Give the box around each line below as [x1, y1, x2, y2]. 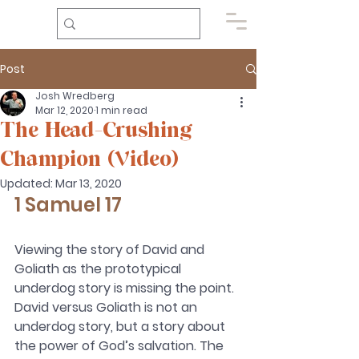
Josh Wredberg [35, 89, 115, 103]
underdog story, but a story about [14, 317, 228, 336]
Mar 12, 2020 [35, 103, 94, 117]
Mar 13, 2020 [55, 175, 122, 192]
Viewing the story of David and [14, 240, 208, 259]
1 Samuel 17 [14, 192, 126, 218]
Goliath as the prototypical [14, 260, 184, 278]
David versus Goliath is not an [14, 298, 200, 317]
